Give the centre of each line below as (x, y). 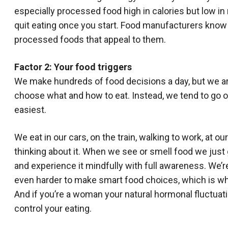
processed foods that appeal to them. (90, 39)
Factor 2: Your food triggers (73, 67)
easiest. (30, 110)
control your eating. (53, 208)
